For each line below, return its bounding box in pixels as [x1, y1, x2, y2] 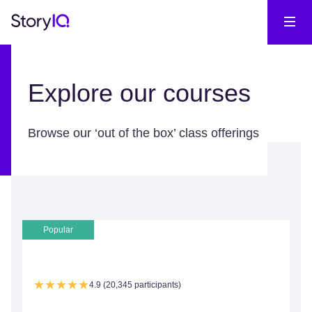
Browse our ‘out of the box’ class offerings [28, 126, 259, 140]
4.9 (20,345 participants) [89, 279, 181, 290]
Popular [43, 225, 73, 235]
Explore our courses [28, 79, 251, 107]
